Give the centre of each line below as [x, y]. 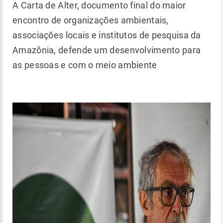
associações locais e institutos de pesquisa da [107, 35]
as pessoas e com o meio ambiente [86, 65]
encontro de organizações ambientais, [91, 20]
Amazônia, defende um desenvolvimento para [107, 50]
